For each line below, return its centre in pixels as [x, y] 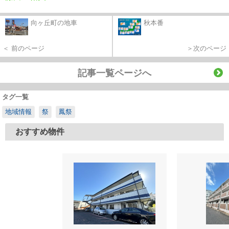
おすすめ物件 [40, 131]
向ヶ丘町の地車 [54, 22]
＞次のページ [207, 48]
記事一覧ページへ [114, 73]
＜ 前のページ [24, 48]
